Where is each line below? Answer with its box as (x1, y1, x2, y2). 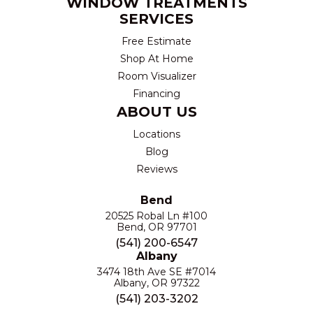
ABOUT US (116, 103, 197, 120)
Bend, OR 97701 (116, 221, 197, 233)
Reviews (136, 163, 177, 175)
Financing (133, 87, 180, 100)
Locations (133, 128, 180, 140)
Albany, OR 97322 (113, 277, 200, 289)
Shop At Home (119, 52, 194, 65)
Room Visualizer (117, 70, 196, 82)
